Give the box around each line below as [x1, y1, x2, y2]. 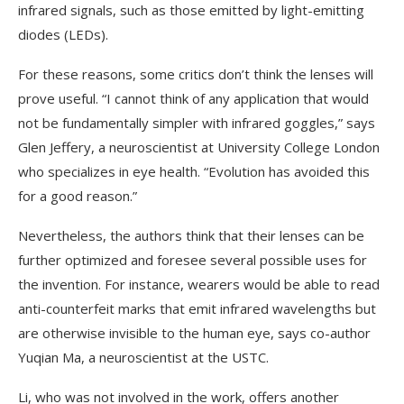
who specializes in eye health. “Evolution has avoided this [18, 161, 370, 180]
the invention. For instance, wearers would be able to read [18, 274, 380, 293]
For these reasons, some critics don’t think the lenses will [18, 64, 373, 83]
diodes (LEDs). [18, 24, 108, 43]
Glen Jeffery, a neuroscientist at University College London [18, 137, 380, 156]
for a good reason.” [18, 186, 137, 205]
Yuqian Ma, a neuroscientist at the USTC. [18, 347, 269, 366]
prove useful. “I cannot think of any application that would [18, 88, 369, 107]
